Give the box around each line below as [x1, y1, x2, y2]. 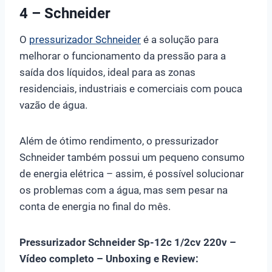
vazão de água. [19, 98, 87, 111]
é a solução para [141, 33, 219, 46]
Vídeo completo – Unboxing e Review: [19, 252, 199, 265]
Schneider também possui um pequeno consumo [19, 151, 245, 163]
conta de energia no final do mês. [19, 200, 171, 212]
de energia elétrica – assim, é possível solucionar [19, 167, 244, 180]
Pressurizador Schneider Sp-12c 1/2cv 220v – [19, 236, 236, 248]
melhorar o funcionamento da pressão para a [19, 49, 226, 62]
